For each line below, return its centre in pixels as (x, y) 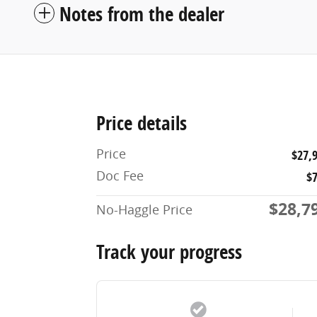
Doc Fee (120, 175)
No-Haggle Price (144, 209)
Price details (142, 122)
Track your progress (169, 251)
